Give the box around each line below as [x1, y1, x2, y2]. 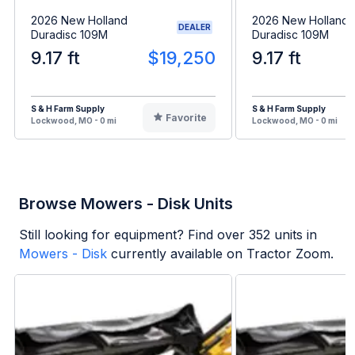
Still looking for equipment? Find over [19, 226, 249, 242]
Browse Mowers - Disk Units [19, 193, 233, 213]
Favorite [165, 111, 207, 124]
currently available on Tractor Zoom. [111, 245, 334, 261]
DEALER [178, 22, 211, 32]
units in [270, 226, 317, 242]
